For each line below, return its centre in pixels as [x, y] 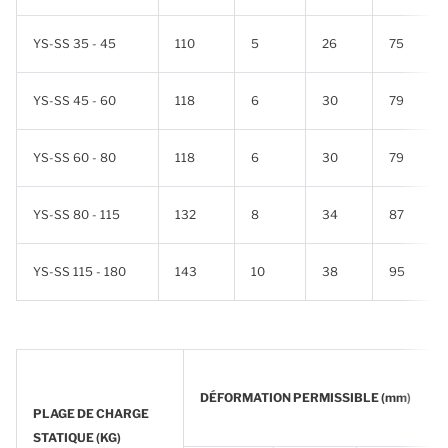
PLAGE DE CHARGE [91, 413]
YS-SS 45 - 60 [74, 100]
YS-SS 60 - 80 [74, 157]
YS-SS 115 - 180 [79, 271]
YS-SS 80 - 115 [76, 214]
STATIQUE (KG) [77, 437]
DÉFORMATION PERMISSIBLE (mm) [305, 397]
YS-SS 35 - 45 [74, 43]
